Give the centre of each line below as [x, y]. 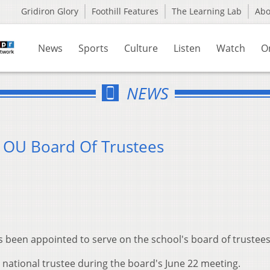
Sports [93, 48]
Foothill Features [125, 11]
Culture [141, 48]
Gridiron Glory [50, 11]
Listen [187, 48]
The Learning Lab [207, 11]
